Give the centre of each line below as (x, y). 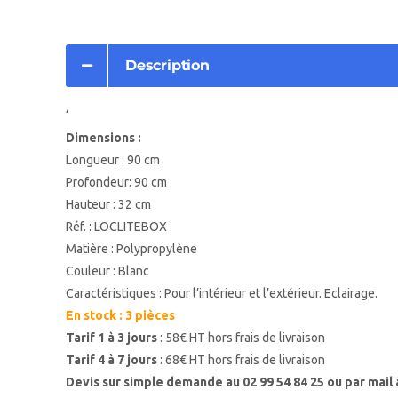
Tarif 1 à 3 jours (111, 338)
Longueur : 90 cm (113, 160)
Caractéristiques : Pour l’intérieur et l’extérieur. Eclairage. (222, 293)
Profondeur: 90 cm (116, 182)
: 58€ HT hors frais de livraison (241, 338)
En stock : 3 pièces (120, 315)
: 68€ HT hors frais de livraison (241, 360)
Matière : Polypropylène (131, 249)
